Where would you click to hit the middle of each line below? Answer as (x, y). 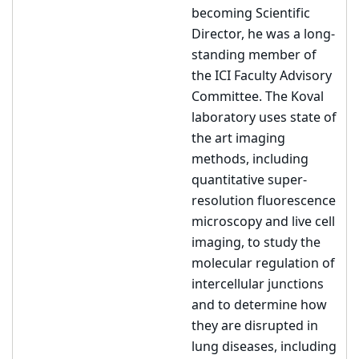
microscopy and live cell (263, 222)
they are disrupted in (255, 326)
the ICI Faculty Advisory (262, 76)
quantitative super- (249, 180)
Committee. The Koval (258, 97)
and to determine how (259, 305)
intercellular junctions (258, 284)
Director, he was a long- (263, 34)
